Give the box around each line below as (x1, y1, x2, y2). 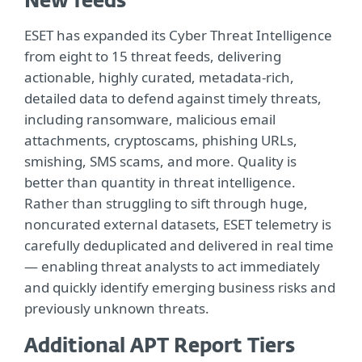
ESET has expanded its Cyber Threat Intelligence (24, 26, 332, 45)
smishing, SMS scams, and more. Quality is (24, 152, 297, 171)
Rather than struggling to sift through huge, (24, 194, 308, 213)
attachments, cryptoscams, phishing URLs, (24, 131, 297, 150)
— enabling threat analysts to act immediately (24, 257, 320, 276)
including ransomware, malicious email (24, 110, 276, 129)
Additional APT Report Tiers (24, 337, 295, 357)
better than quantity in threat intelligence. (24, 173, 296, 192)
